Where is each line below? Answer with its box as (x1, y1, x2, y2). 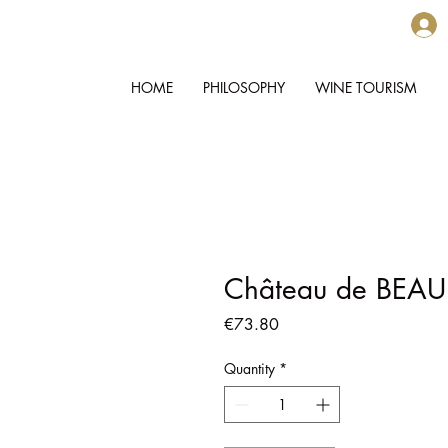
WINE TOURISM (314, 78, 417, 97)
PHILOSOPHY (202, 78, 285, 97)
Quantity (224, 359, 275, 379)
